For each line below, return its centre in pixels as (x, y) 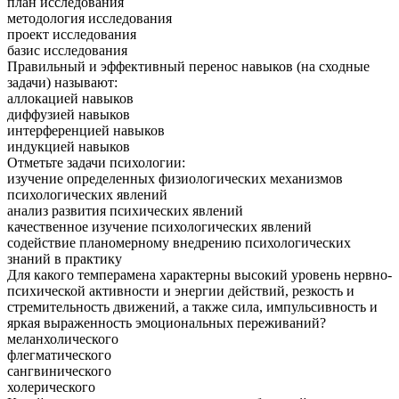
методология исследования (90, 18)
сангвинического (59, 370)
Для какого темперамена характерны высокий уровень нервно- (199, 274)
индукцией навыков (69, 146)
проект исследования (72, 34)
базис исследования (67, 50)
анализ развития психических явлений (125, 210)
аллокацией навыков (70, 98)
